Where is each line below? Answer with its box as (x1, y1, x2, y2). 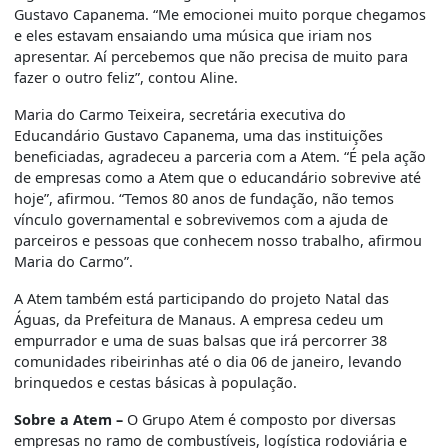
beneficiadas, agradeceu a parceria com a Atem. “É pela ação (14, 147, 427, 167)
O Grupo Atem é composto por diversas (127, 410, 397, 430)
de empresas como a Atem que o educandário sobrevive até (14, 168, 422, 188)
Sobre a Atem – (14, 410, 128, 430)
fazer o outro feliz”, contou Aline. (14, 68, 239, 88)
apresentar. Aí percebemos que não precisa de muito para (14, 47, 409, 67)
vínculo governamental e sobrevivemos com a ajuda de (14, 210, 389, 230)
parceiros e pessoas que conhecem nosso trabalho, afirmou (14, 231, 423, 251)
